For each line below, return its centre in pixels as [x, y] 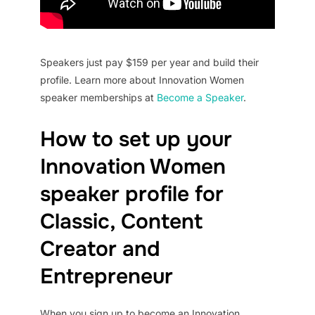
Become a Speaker [200, 97]
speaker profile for [131, 194]
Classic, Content [121, 221]
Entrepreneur [106, 276]
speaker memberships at [98, 97]
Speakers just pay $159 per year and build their [149, 62]
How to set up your [136, 139]
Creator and [100, 249]
